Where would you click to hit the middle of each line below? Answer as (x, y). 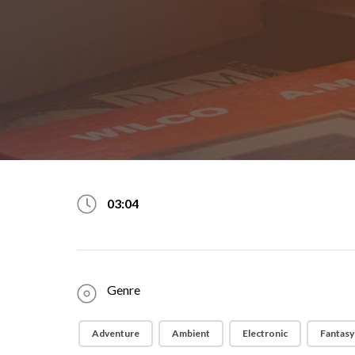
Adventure (116, 334)
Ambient (191, 334)
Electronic (265, 334)
